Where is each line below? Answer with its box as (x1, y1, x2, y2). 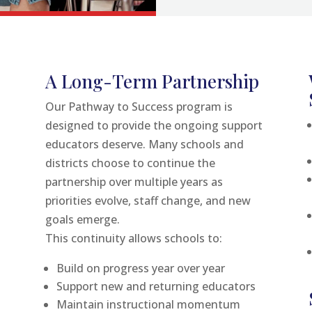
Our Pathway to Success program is (45, 98, 233, 114)
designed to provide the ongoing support (45, 117, 263, 133)
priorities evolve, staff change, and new (45, 192, 251, 208)
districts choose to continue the (45, 155, 215, 171)
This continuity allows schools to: (45, 230, 222, 246)
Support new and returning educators (56, 278, 256, 294)
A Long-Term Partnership (45, 68, 259, 93)
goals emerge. (45, 211, 120, 227)
